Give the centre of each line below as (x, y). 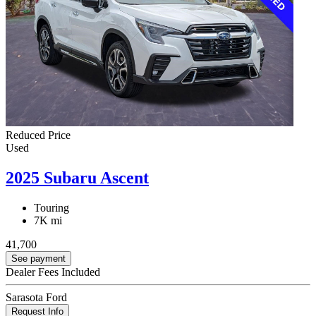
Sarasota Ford (36, 298)
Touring (51, 208)
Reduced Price (38, 135)
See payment (38, 259)
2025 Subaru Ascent (77, 178)
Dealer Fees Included (53, 272)
